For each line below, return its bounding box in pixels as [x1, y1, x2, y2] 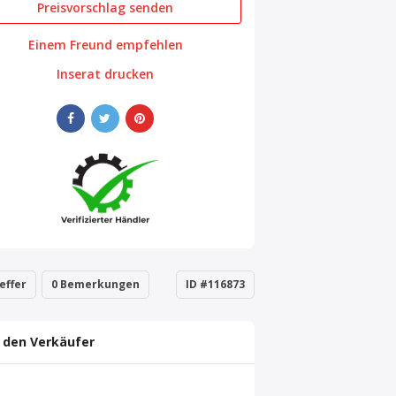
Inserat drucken [57, 65, 155, 82]
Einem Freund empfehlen [27, 36, 183, 53]
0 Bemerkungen [51, 277, 141, 293]
